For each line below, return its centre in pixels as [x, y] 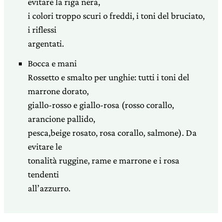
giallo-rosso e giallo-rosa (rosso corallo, [101, 105]
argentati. [46, 43]
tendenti [43, 174]
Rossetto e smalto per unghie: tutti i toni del [109, 77]
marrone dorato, [58, 91]
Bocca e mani [52, 63]
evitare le [45, 146]
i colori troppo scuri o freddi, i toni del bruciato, [116, 16]
